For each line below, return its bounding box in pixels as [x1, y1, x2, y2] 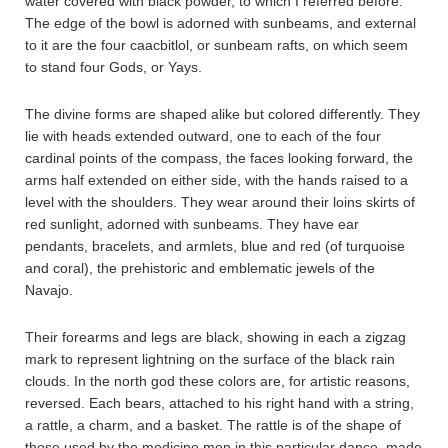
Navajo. [25, 282, 73, 298]
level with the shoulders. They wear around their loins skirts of [25, 194, 415, 210]
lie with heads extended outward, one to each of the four [25, 128, 381, 144]
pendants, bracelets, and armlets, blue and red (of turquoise [25, 238, 405, 254]
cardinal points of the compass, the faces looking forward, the [25, 150, 413, 166]
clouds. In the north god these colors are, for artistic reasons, [25, 373, 410, 389]
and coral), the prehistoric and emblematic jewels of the [25, 260, 375, 276]
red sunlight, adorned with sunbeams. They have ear [25, 216, 359, 232]
